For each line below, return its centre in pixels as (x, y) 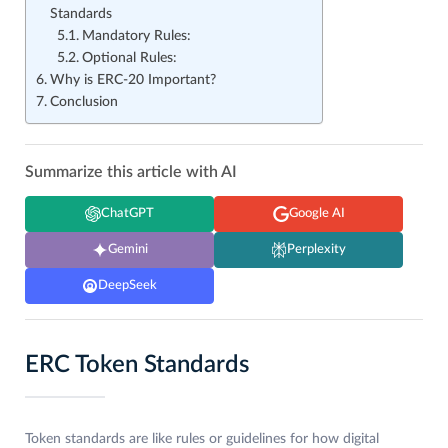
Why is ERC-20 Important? (132, 80)
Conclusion (83, 102)
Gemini (127, 250)
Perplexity (316, 250)
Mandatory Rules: (136, 36)
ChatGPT (127, 214)
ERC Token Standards (137, 365)
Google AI (316, 214)
